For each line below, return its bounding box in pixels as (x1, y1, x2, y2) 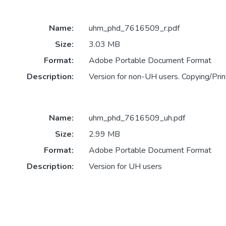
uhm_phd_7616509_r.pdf (88, 23, 180, 34)
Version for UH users (88, 161, 162, 173)
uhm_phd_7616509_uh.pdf (88, 112, 185, 124)
